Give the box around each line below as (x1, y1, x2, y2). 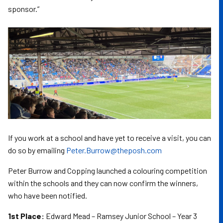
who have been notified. (8, 190, 87, 200)
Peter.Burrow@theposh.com (66, 145, 162, 155)
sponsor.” (8, 4, 39, 13)
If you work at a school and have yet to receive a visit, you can (8, 132, 211, 142)
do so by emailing (8, 145, 66, 155)
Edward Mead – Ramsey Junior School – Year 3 (44, 211, 197, 221)
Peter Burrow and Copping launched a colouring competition (8, 165, 207, 175)
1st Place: (8, 211, 44, 221)
